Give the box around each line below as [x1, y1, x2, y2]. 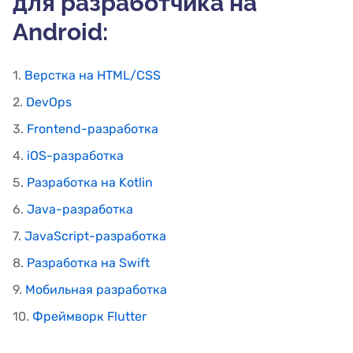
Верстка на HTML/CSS [24, 68, 161, 84]
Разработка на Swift [27, 255, 150, 271]
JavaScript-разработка [24, 229, 166, 244]
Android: [13, 18, 108, 46]
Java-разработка [27, 202, 133, 217]
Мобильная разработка [25, 282, 167, 298]
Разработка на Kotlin [27, 175, 153, 191]
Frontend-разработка [27, 121, 158, 137]
